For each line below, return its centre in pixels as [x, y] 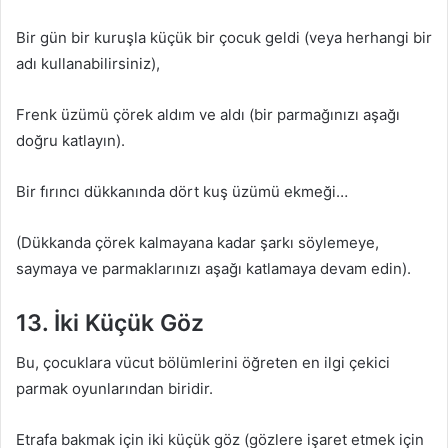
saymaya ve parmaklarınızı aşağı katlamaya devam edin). [213, 268]
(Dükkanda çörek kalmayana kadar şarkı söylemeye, [197, 242]
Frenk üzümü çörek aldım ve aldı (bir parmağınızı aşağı [208, 114]
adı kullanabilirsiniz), [88, 63]
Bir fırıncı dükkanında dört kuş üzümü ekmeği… [182, 191]
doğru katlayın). [70, 140]
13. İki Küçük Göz [110, 322]
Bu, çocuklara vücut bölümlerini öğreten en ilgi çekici [203, 362]
